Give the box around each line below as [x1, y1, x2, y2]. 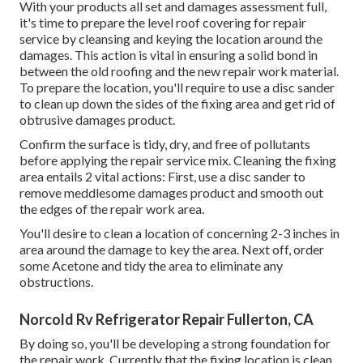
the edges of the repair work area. [19, 201, 205, 217]
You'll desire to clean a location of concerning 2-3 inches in [19, 225, 340, 241]
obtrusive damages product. [19, 112, 176, 128]
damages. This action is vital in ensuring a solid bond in [19, 47, 318, 63]
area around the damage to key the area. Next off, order [19, 241, 325, 258]
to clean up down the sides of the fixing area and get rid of [19, 96, 336, 112]
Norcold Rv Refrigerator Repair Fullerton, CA [19, 310, 314, 329]
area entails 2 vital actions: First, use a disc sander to [19, 169, 306, 185]
